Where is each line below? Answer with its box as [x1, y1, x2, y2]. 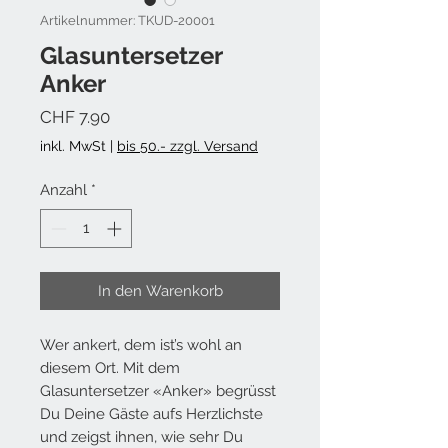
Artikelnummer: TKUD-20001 [40, 13, 215, 28]
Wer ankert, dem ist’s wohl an [40, 335, 242, 354]
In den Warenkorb [97, 281, 223, 300]
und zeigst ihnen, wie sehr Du [40, 427, 243, 446]
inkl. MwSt [40, 138, 106, 154]
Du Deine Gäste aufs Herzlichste [40, 404, 263, 423]
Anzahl [40, 181, 87, 199]
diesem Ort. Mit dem [40, 358, 180, 377]
